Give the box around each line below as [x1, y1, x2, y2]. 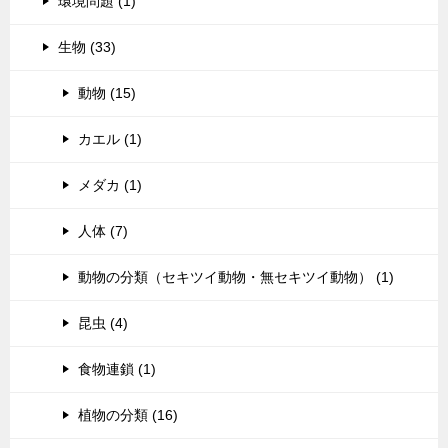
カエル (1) [78, 130, 142, 147]
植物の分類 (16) [78, 406, 178, 423]
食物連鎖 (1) [78, 360, 156, 377]
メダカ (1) [78, 176, 142, 193]
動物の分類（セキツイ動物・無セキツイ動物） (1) [78, 268, 394, 285]
